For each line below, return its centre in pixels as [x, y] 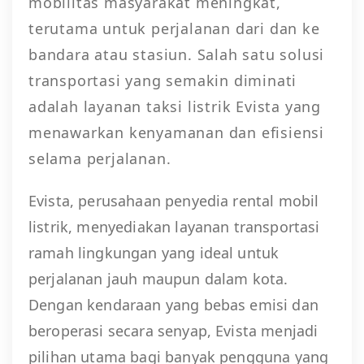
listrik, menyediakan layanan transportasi [174, 226]
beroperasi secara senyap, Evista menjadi [173, 330]
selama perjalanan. [100, 158]
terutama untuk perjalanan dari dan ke [174, 28]
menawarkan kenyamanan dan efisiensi [176, 132]
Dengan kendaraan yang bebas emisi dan [173, 304]
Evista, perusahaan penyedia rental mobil [174, 200]
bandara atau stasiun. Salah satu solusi [177, 54]
